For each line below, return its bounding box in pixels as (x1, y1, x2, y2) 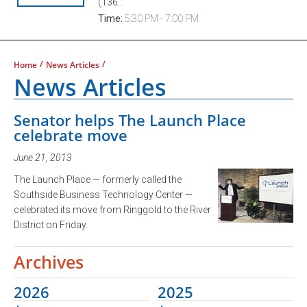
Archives (14, 249, 84, 273)
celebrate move (14, 124, 127, 146)
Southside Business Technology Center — (14, 188, 193, 200)
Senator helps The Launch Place (14, 109, 246, 131)
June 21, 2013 (14, 151, 72, 163)
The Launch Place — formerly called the (14, 173, 182, 185)
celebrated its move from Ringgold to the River (14, 204, 211, 215)
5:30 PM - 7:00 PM (123, 12, 199, 24)
